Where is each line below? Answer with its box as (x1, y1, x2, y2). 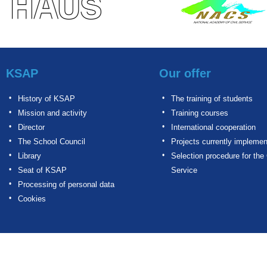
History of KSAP (18, 94, 75, 103)
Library (18, 151, 41, 160)
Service (171, 166, 197, 175)
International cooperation (171, 123, 256, 132)
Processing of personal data (18, 180, 114, 189)
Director (18, 123, 45, 132)
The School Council (18, 137, 85, 146)
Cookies (18, 194, 46, 203)
